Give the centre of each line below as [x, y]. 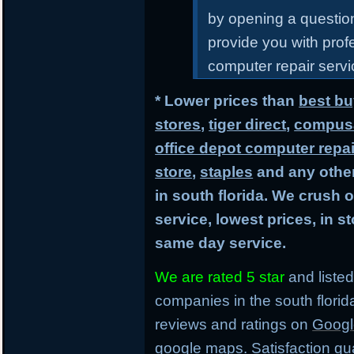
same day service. [221, 243]
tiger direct [248, 124]
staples [227, 171]
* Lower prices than [227, 100]
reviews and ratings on [234, 324]
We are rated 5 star [220, 277]
